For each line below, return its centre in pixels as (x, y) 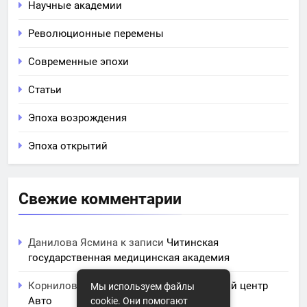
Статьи (45, 90)
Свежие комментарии (100, 199)
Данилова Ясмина (73, 243)
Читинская (193, 243)
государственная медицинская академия (129, 258)
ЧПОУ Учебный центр (216, 286)
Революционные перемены (96, 34)
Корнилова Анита (72, 286)
